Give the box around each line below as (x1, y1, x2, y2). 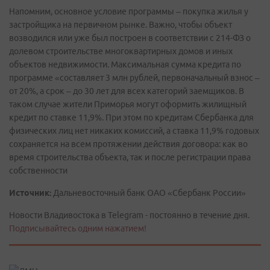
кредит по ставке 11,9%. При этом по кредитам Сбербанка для (9, 113, 254, 122)
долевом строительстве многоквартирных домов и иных (9, 46, 233, 56)
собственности (9, 166, 67, 175)
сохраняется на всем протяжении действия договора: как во (9, 139, 248, 149)
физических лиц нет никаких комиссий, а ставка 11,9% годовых (9, 126, 259, 136)
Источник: (9, 188, 51, 198)
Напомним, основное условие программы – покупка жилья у (9, 7, 248, 16)
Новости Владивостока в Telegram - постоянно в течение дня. (9, 210, 250, 220)
